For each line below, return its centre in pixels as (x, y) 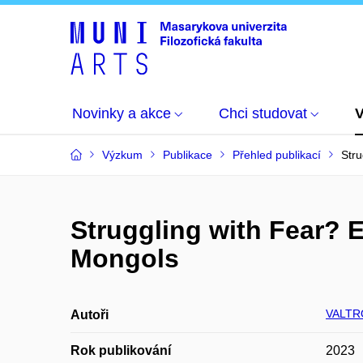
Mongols (125, 258)
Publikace (188, 155)
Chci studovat (263, 113)
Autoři (90, 315)
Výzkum (122, 155)
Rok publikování (121, 350)
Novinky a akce (122, 113)
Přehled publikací (277, 155)
